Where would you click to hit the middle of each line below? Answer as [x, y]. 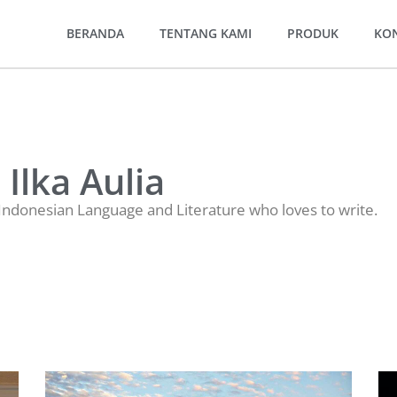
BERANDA [95, 33]
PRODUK [313, 33]
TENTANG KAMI [206, 33]
